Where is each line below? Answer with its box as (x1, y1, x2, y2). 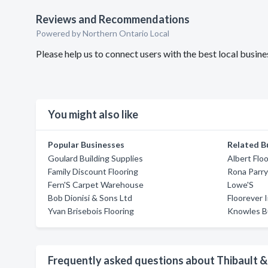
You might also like (48, 108, 138, 121)
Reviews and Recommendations (36, 13, 190, 26)
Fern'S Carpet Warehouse (48, 179, 144, 190)
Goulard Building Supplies (48, 153, 143, 163)
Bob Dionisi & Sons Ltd (48, 193, 132, 203)
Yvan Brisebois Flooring (48, 206, 134, 216)
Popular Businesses (48, 139, 124, 150)
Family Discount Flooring (48, 166, 138, 176)
